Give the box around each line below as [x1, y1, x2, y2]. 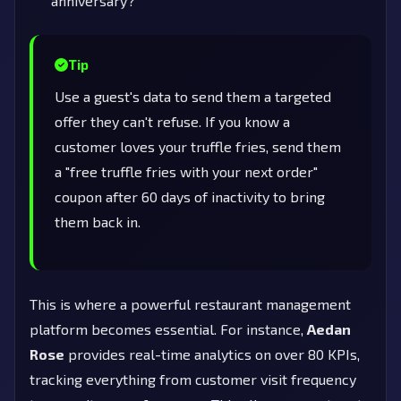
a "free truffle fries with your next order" [55, 162, 318, 180]
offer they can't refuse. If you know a [55, 112, 290, 130]
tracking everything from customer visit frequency [30, 370, 356, 388]
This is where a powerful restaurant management [30, 294, 351, 312]
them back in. [55, 212, 141, 230]
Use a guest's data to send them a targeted [55, 87, 331, 105]
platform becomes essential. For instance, [30, 320, 307, 337]
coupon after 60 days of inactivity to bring [55, 187, 325, 205]
